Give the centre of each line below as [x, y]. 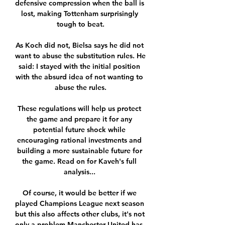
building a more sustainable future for [79, 151]
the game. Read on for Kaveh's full [79, 161]
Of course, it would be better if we [79, 193]
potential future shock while [79, 130]
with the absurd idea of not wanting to [79, 77]
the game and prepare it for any [79, 119]
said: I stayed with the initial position [79, 67]
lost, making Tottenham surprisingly [79, 14]
